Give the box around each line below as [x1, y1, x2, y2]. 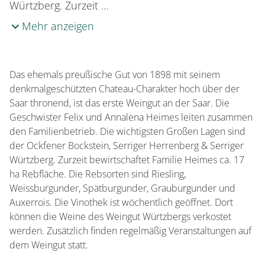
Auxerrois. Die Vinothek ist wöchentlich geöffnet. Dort [9, 196, 233, 209]
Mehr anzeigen [22, 19, 94, 33]
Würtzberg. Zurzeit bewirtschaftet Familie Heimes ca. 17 [9, 153, 244, 166]
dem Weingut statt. [9, 238, 88, 251]
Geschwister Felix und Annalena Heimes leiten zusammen [9, 111, 253, 124]
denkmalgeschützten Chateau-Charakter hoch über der [9, 82, 240, 95]
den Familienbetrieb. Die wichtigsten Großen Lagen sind [9, 125, 245, 138]
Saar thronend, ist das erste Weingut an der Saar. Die [9, 96, 230, 109]
